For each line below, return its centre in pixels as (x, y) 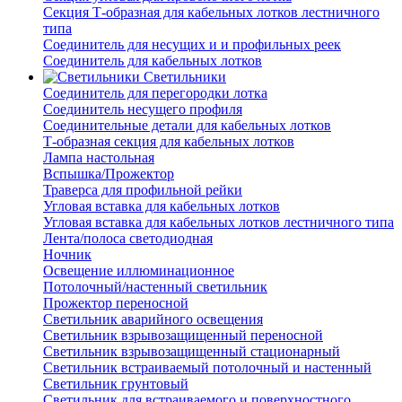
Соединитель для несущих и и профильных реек (192, 45)
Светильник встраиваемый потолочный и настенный (207, 368)
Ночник (67, 255)
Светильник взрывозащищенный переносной (183, 336)
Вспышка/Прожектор (109, 174)
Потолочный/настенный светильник (155, 287)
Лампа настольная (99, 158)
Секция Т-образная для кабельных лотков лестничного (211, 13)
